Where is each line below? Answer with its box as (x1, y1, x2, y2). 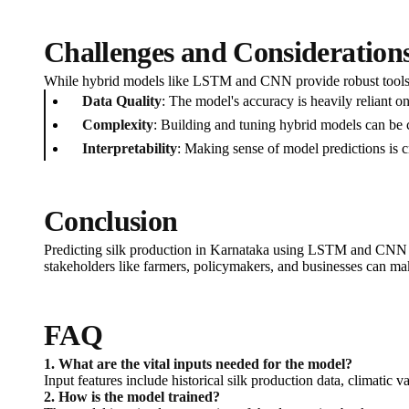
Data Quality (82, 93, 162, 110)
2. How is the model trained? (44, 389, 220, 405)
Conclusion (44, 204, 178, 238)
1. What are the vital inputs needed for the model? (44, 356, 352, 372)
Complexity (82, 117, 153, 133)
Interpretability (82, 141, 177, 157)
